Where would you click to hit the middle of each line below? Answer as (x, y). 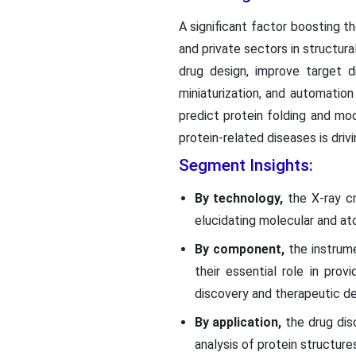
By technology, (239, 198)
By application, (238, 322)
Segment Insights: (246, 165)
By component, (239, 249)
